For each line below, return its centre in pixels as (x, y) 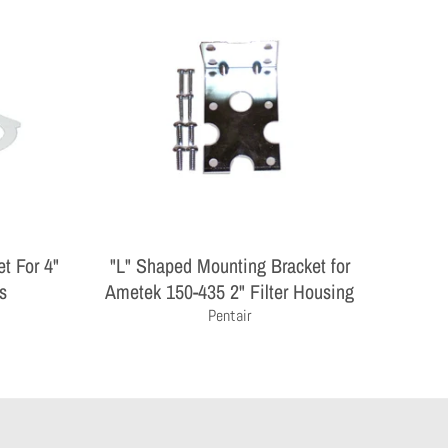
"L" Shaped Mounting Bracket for (229, 266)
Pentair (229, 316)
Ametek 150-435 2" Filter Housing (230, 292)
